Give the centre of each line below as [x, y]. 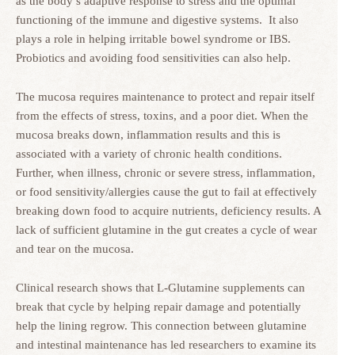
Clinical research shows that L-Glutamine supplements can [160, 288]
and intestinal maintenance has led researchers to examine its [166, 345]
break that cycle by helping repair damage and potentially [158, 307]
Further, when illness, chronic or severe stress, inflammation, [166, 173]
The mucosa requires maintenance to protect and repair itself [165, 97]
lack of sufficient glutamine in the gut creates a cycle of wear [166, 230]
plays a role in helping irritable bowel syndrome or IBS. [155, 39]
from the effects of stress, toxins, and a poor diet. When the [162, 116]
